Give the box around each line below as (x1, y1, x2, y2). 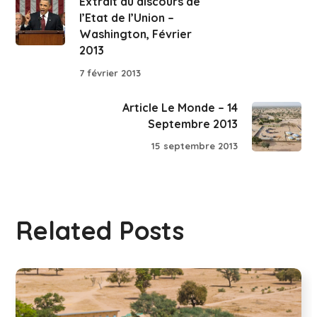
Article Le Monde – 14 (122, 100, 238, 115)
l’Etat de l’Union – (79, 11, 175, 25)
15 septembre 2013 (151, 140, 238, 152)
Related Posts (16, 214, 185, 247)
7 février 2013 (79, 67, 142, 79)
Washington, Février (79, 27, 192, 41)
